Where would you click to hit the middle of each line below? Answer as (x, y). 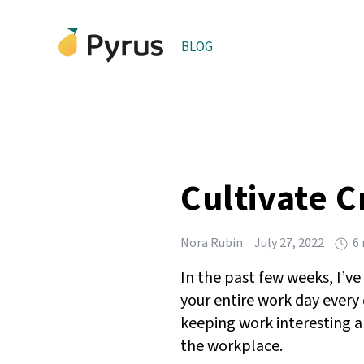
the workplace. (232, 347)
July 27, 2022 (289, 243)
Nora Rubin (212, 243)
